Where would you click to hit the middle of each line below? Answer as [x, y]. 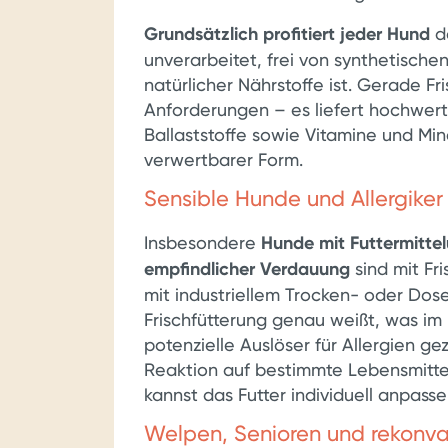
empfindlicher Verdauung [247, 269]
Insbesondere [202, 242]
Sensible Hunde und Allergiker [293, 198]
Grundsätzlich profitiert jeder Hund [287, 34]
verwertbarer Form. [223, 159]
